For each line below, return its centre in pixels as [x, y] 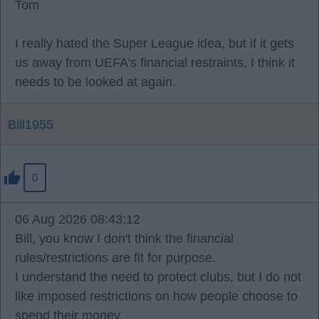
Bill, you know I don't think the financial [124, 239]
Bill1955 [31, 125]
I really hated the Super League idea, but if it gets [155, 43]
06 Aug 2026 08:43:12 [78, 219]
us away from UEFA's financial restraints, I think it [155, 63]
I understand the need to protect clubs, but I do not [158, 277]
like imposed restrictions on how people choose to [156, 296]
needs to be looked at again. [95, 82]
